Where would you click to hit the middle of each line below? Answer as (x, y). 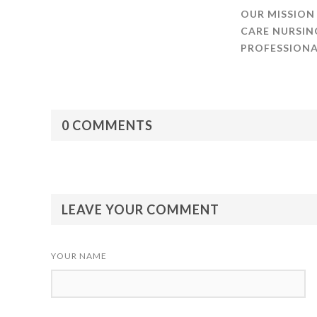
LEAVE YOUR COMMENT (140, 209)
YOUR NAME (79, 255)
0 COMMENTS (107, 125)
